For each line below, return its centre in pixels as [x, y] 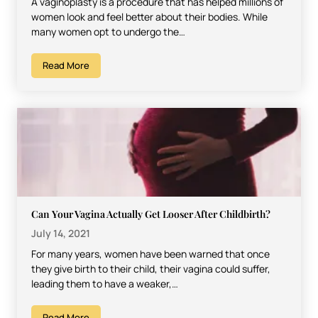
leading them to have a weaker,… [105, 283]
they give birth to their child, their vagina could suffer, [151, 268]
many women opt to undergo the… [108, 31]
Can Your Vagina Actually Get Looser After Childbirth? [151, 214]
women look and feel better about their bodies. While [149, 16]
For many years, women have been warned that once [150, 253]
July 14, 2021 [61, 233]
